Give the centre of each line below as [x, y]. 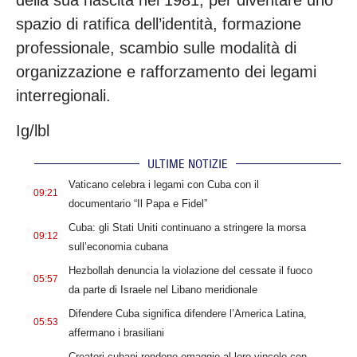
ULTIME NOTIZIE [188, 164]
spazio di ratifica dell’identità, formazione [159, 24]
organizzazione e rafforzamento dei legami [166, 71]
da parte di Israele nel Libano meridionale [163, 290]
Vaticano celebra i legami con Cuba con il [163, 185]
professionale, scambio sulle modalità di [156, 47]
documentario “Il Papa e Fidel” [137, 204]
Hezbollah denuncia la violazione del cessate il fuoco [190, 271]
